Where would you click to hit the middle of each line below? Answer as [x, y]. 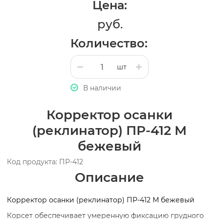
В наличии [102, 88]
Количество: [109, 43]
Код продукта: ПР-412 [45, 162]
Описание [109, 177]
